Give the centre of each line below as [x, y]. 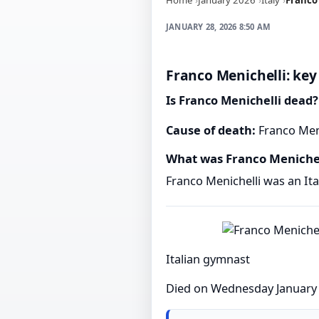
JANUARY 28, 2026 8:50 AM [219, 26]
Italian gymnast [208, 260]
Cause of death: [211, 131]
